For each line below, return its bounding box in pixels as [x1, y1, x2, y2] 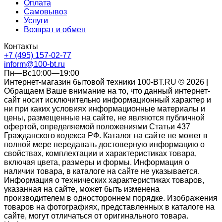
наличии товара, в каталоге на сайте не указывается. [4, 166, 200, 175]
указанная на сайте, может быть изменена [4, 184, 160, 193]
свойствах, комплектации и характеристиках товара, [4, 149, 197, 158]
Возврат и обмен [24, 25, 86, 34]
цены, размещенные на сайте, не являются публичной [4, 113, 205, 122]
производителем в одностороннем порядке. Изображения [4, 193, 218, 202]
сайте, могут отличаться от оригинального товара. [4, 211, 188, 220]
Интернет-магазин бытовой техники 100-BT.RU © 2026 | [4, 77, 208, 86]
